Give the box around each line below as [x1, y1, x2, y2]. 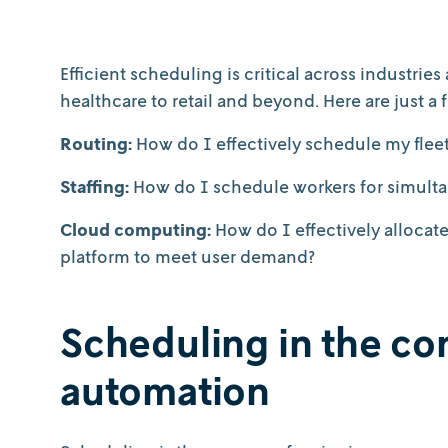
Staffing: [60, 175, 133, 198]
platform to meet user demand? [60, 245, 315, 268]
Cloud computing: [60, 218, 215, 241]
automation [60, 366, 279, 415]
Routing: [60, 132, 136, 155]
